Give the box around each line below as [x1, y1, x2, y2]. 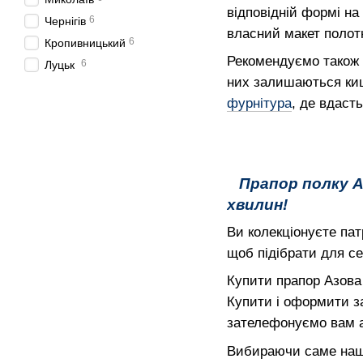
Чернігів [45, 15, 86, 28]
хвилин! [227, 196, 288, 214]
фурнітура [227, 96, 292, 112]
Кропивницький [45, 36, 126, 49]
